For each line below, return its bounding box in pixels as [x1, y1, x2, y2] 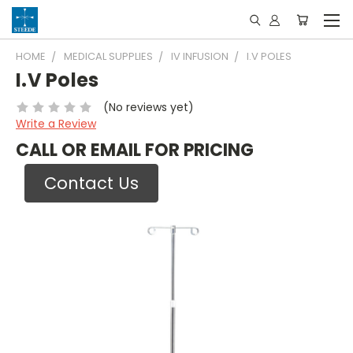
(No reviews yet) [102, 98, 194, 115]
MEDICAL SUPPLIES [64, 49, 153, 64]
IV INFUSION [171, 49, 229, 64]
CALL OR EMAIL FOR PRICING [16, 137, 254, 162]
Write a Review [16, 115, 96, 132]
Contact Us [43, 171, 139, 195]
